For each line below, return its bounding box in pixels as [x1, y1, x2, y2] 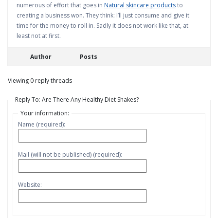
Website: [18, 181, 42, 189]
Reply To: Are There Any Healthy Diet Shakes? [15, 95, 139, 104]
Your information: [20, 109, 69, 117]
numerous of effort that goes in [17, 1, 104, 9]
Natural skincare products [104, 1, 176, 9]
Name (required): [18, 120, 65, 128]
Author [30, 53, 52, 61]
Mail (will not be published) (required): [18, 150, 122, 159]
